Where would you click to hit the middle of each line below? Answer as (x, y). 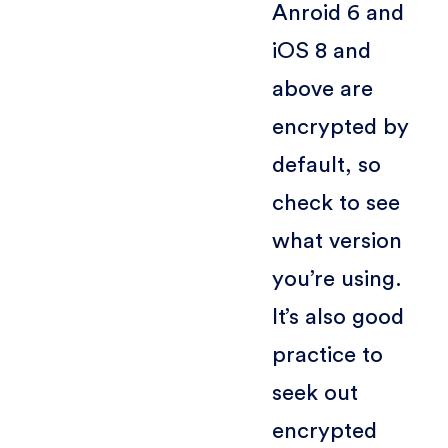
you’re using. (336, 278)
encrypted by (340, 126)
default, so (326, 164)
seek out (314, 392)
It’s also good (337, 316)
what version (336, 240)
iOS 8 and (321, 50)
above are (322, 88)
